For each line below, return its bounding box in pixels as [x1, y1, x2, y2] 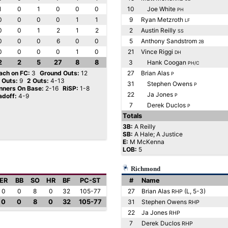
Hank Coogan [141, 59, 188, 66]
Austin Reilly [141, 26, 178, 34]
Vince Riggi [141, 48, 175, 55]
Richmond [129, 165, 160, 173]
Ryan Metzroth [141, 16, 185, 23]
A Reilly [134, 123, 156, 130]
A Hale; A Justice [134, 130, 183, 138]
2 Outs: [27, 77, 49, 84]
